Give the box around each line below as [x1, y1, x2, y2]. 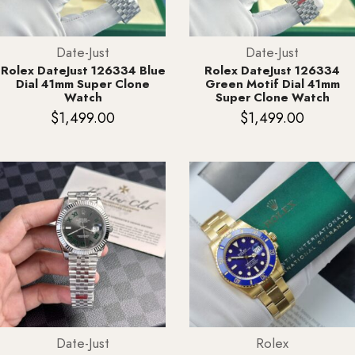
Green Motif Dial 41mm [204, 75, 340, 94]
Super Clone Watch [215, 89, 330, 107]
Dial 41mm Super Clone [16, 75, 150, 94]
